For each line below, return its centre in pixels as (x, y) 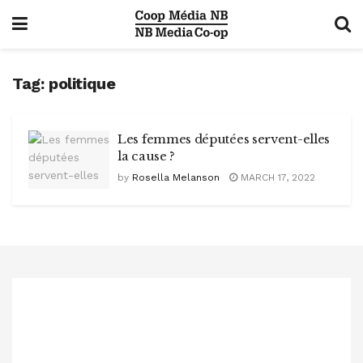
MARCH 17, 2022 (276, 177)
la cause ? (146, 156)
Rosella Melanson (176, 177)
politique (82, 83)
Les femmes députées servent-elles (224, 139)
